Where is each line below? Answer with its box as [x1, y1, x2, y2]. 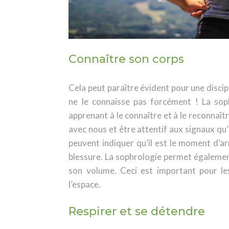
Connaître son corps [68, 52, 185, 66]
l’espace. [68, 178, 101, 190]
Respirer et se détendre [68, 204, 205, 219]
